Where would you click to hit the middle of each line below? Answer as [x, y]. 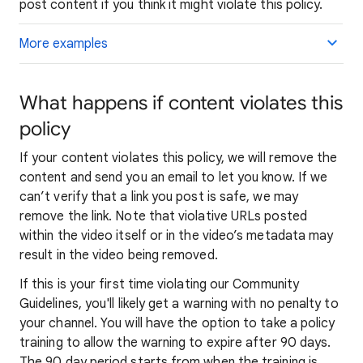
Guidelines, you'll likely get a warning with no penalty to [179, 304]
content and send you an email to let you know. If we [174, 177]
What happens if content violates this [181, 103]
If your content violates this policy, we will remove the [179, 158]
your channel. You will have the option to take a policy [177, 323]
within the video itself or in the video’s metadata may [177, 236]
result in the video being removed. [119, 255]
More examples [63, 44]
